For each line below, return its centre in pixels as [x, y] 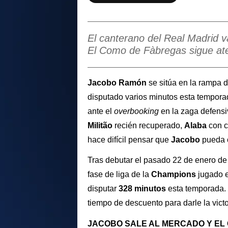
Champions [173, 175]
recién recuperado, [148, 125]
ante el [101, 111]
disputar [103, 189]
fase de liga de [114, 175]
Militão [100, 125]
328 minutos [142, 189]
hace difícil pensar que [129, 139]
